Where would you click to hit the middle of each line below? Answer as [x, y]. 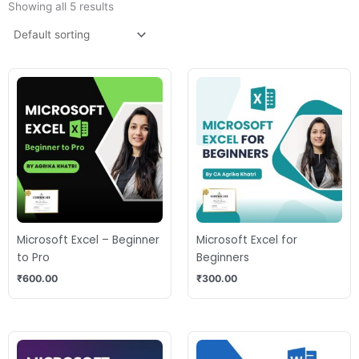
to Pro [33, 258]
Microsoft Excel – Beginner [88, 240]
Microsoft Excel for [247, 240]
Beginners [223, 258]
